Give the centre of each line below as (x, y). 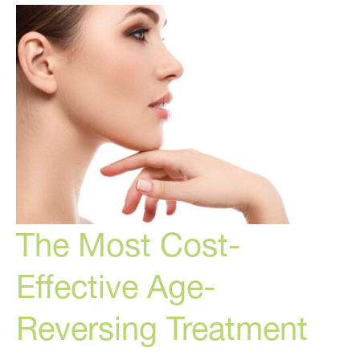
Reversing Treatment (162, 328)
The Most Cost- (129, 244)
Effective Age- (116, 286)
